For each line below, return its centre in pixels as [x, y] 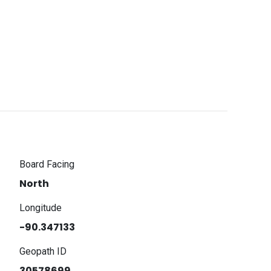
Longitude [41, 208]
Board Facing [47, 164]
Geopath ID [43, 251]
